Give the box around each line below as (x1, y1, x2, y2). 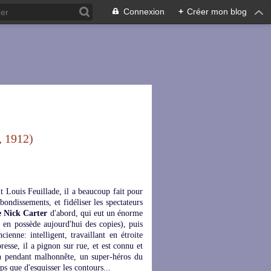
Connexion (123, 7, 165, 16)
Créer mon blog (187, 7, 247, 16)
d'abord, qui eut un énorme (47, 209, 143, 218)
